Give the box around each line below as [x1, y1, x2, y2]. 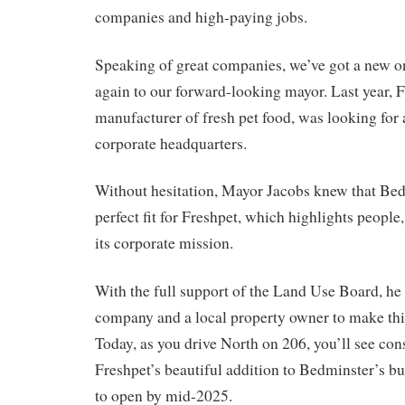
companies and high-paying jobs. [95, 5, 307, 27]
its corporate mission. [95, 232, 233, 254]
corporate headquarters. [95, 132, 247, 154]
